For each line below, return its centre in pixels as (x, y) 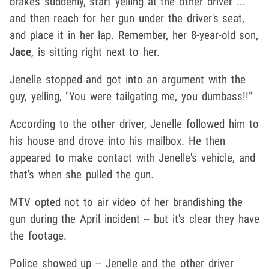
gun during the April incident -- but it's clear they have (134, 219)
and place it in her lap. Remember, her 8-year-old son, (134, 35)
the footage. (38, 235)
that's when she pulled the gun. (82, 174)
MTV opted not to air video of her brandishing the (126, 202)
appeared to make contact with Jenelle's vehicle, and (132, 157)
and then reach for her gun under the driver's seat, (127, 18)
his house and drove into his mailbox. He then (117, 141)
